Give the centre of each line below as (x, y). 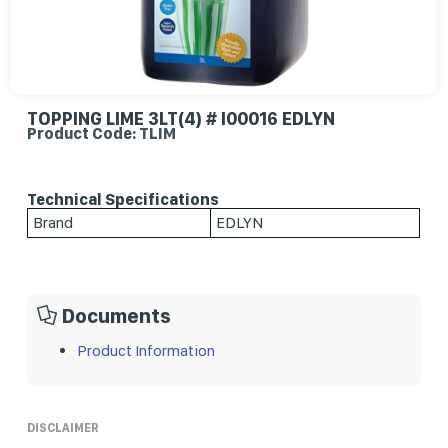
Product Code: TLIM (102, 133)
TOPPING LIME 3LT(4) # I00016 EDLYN (181, 118)
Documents (117, 315)
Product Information (146, 350)
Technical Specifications (123, 199)
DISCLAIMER (63, 427)
